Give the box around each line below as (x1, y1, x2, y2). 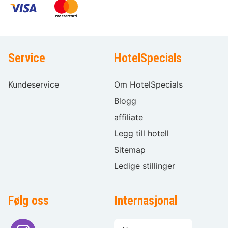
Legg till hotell (114, 128, 169, 139)
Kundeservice (8, 79, 59, 90)
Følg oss (8, 193, 49, 208)
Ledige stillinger (114, 161, 175, 172)
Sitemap (114, 145, 146, 155)
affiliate (114, 112, 143, 123)
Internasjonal (114, 193, 177, 208)
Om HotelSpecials (114, 79, 183, 90)
